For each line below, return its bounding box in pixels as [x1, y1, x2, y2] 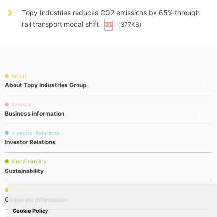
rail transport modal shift [22, 20, 99, 29]
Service [11, 101, 31, 108]
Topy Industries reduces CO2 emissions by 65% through [22, 8, 200, 17]
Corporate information [5, 196, 68, 203]
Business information [5, 110, 64, 118]
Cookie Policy [13, 207, 48, 214]
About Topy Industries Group [5, 81, 87, 89]
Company [11, 187, 36, 193]
